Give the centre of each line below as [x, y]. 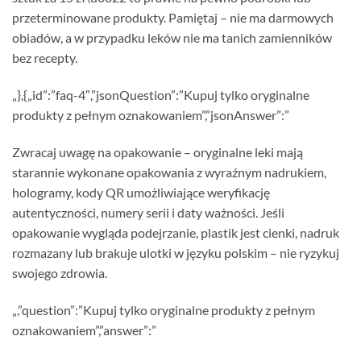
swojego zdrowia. [60, 272]
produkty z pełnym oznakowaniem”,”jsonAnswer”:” [151, 114]
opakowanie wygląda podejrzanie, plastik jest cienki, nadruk [176, 232]
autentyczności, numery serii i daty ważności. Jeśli [148, 212]
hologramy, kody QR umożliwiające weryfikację [141, 192]
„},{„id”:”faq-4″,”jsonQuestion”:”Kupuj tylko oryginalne [161, 94]
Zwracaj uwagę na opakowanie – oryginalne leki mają [158, 151]
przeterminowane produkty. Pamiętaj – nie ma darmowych [173, 18]
